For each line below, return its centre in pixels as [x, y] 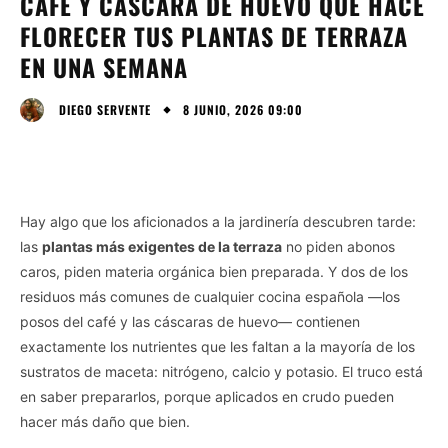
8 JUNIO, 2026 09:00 [243, 109]
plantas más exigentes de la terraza [162, 246]
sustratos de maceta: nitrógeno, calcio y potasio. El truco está [221, 371]
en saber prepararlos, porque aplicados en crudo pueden [207, 396]
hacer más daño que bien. [105, 421]
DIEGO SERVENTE [105, 109]
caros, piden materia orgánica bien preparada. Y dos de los [214, 271]
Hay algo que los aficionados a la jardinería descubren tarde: [218, 221]
